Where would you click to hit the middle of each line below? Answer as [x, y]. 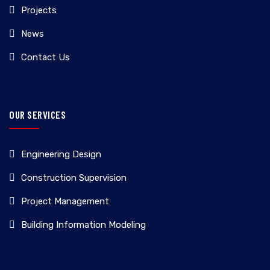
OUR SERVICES [37, 115]
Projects [39, 11]
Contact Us [46, 58]
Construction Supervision [74, 178]
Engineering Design [61, 155]
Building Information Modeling [83, 225]
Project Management [65, 202]
